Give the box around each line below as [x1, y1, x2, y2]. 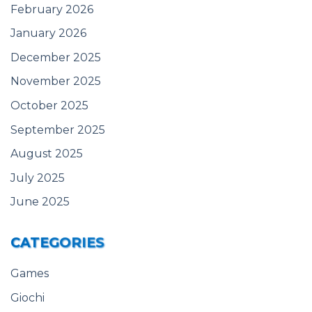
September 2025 [10, 123, 105, 136]
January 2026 [10, 26, 86, 40]
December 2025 [10, 50, 101, 64]
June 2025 [10, 195, 70, 209]
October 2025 [10, 99, 88, 113]
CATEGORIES [10, 234, 104, 251]
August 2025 [10, 147, 83, 161]
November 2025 [10, 75, 101, 88]
